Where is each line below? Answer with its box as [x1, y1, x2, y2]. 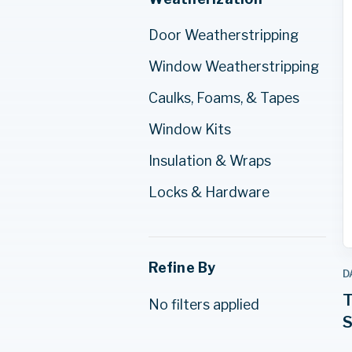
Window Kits [148, 120, 232, 137]
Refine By [148, 259, 216, 277]
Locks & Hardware [148, 183, 270, 200]
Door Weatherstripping [148, 27, 299, 44]
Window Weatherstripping [148, 57, 320, 75]
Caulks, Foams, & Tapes [148, 89, 300, 106]
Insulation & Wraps [148, 152, 272, 169]
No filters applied [148, 295, 260, 313]
